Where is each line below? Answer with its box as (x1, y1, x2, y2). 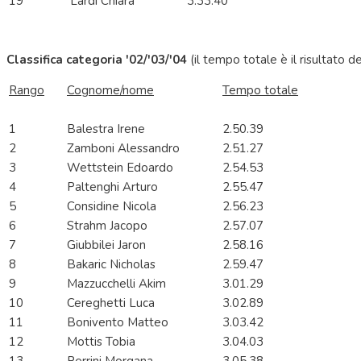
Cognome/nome (67, 82, 154, 99)
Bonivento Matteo (67, 314, 172, 331)
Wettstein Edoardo (67, 160, 176, 176)
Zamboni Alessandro (67, 140, 183, 157)
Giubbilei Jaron (67, 237, 149, 254)
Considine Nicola (67, 198, 160, 215)
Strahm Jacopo (67, 218, 151, 234)
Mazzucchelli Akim (67, 276, 169, 293)
